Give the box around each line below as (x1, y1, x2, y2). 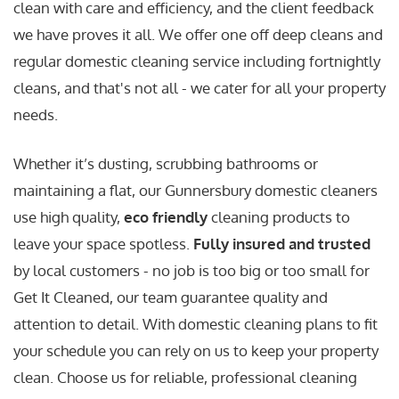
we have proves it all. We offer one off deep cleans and (13, 24, 383, 44)
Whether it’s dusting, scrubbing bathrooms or (13, 154, 318, 174)
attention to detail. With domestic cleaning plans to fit (13, 314, 378, 334)
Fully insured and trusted (193, 234, 370, 254)
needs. (13, 104, 58, 124)
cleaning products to (208, 208, 350, 227)
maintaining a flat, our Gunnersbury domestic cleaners (13, 181, 378, 200)
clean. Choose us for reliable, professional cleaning (13, 368, 357, 387)
